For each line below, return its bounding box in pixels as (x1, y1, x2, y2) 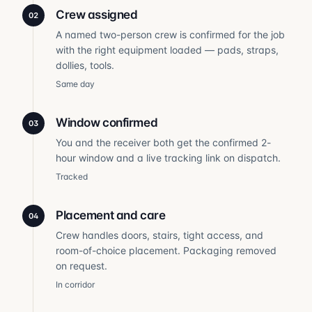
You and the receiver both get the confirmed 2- (56, 136, 271, 148)
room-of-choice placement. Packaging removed (56, 244, 276, 256)
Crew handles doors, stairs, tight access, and (56, 229, 263, 241)
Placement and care (56, 208, 166, 222)
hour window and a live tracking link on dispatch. (56, 152, 281, 164)
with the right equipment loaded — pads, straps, (56, 44, 279, 56)
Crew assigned (56, 8, 138, 22)
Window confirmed (56, 116, 158, 130)
